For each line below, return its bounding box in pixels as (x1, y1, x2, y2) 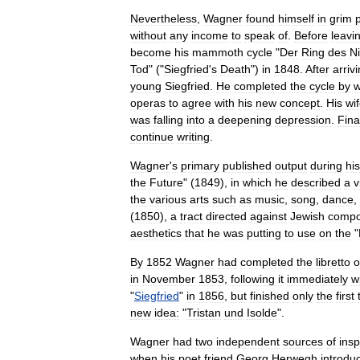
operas (130, 96, 166, 109)
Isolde (247, 306, 277, 319)
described (291, 176, 341, 189)
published (223, 159, 272, 172)
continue (130, 130, 174, 143)
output (275, 159, 307, 172)
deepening (218, 113, 272, 126)
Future (149, 176, 183, 189)
